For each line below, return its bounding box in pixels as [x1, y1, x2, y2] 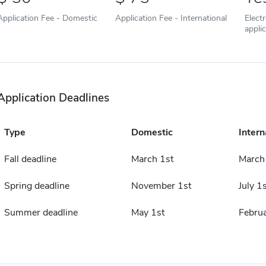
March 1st [131, 153, 173, 166]
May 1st [131, 206, 164, 219]
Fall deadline [4, 153, 56, 166]
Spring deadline [4, 179, 69, 192]
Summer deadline [4, 206, 78, 219]
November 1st [131, 179, 191, 192]
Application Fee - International [115, 12, 227, 24]
